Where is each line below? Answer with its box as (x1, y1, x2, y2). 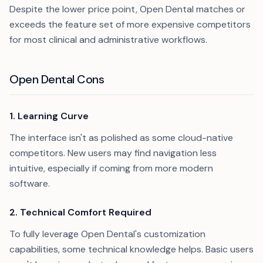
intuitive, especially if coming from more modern (9, 162, 213, 174)
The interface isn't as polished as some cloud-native (9, 131, 233, 144)
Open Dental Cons (9, 72, 104, 87)
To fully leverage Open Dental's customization (9, 228, 205, 240)
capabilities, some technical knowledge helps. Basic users (9, 243, 254, 255)
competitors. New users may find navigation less (9, 147, 217, 159)
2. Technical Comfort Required (9, 206, 151, 218)
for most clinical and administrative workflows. (9, 33, 207, 46)
